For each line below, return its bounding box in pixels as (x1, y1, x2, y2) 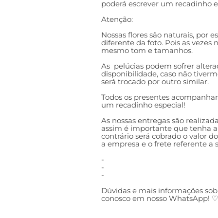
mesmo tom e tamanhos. (101, 46, 193, 55)
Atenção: (101, 15, 133, 24)
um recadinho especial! (101, 100, 185, 109)
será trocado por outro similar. (101, 77, 211, 86)
